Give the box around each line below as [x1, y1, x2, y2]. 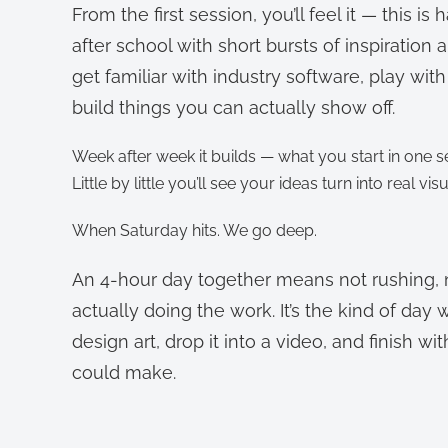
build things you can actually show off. [72, 96, 395, 118]
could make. [72, 361, 176, 383]
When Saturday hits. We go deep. [72, 220, 317, 240]
